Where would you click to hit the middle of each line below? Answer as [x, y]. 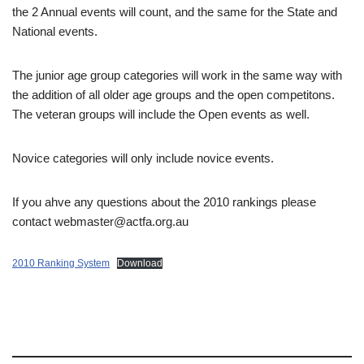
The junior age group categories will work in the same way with [177, 76]
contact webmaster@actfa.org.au [100, 222]
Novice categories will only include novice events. [143, 158]
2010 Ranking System [61, 264]
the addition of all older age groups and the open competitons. [173, 95]
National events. [55, 32]
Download [140, 264]
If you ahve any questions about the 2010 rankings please [164, 202]
